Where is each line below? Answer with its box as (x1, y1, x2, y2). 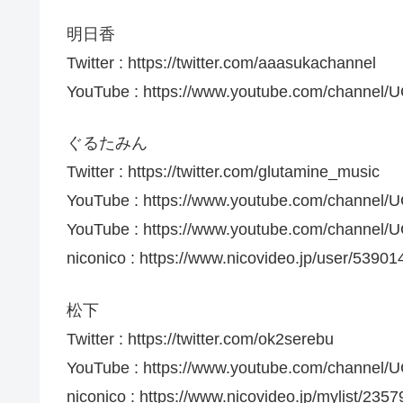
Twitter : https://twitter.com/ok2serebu (67, 329, 334, 348)
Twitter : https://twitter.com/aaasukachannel (67, 54, 376, 73)
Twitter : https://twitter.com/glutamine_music (67, 163, 380, 182)
